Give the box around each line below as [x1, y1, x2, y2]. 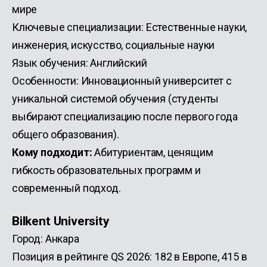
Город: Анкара [12, 232, 79, 245]
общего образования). [12, 128, 119, 141]
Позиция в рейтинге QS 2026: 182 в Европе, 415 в [12, 250, 247, 263]
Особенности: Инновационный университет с [12, 74, 232, 87]
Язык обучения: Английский [12, 57, 147, 69]
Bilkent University [12, 213, 110, 228]
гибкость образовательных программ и [12, 164, 201, 176]
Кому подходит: [12, 146, 92, 159]
